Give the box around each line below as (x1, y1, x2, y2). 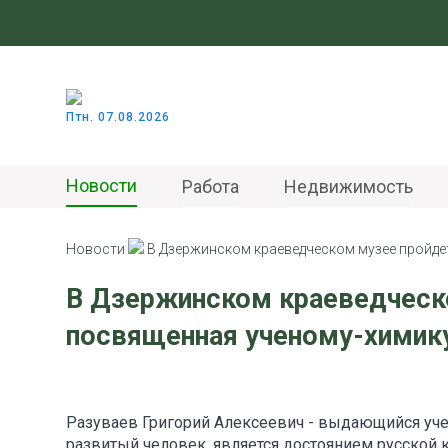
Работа (182, 175, 239, 197)
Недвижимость (284, 175, 413, 197)
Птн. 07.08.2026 (66, 109, 170, 124)
